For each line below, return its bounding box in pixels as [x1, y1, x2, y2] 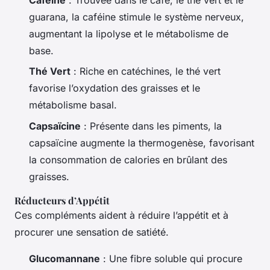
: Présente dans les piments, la [81, 119, 222, 132]
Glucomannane [29, 252, 100, 265]
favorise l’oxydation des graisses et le [29, 82, 200, 95]
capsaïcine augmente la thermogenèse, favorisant [29, 136, 254, 149]
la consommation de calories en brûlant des [29, 153, 227, 166]
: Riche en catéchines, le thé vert [71, 65, 221, 78]
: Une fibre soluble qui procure [100, 252, 242, 265]
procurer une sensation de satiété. [14, 225, 169, 238]
